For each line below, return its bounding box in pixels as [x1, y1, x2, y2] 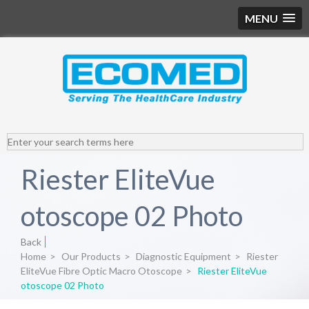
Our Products [61, 250, 121, 262]
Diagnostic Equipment [136, 250, 231, 262]
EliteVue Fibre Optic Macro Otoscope [21, 265, 182, 277]
